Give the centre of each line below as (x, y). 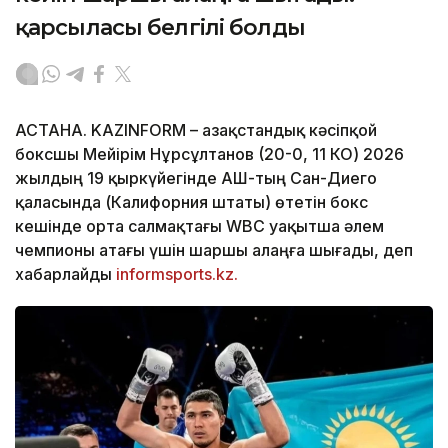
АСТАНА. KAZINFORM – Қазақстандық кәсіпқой (196, 129)
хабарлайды (65, 273)
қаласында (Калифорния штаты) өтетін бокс (191, 201)
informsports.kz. (177, 273)
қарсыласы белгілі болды (160, 27)
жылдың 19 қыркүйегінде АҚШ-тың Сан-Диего (196, 177)
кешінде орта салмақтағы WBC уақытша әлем (199, 225)
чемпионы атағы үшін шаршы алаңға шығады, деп (214, 249)
